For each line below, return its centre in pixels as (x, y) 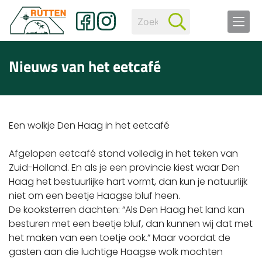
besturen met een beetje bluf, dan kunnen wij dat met (131, 224)
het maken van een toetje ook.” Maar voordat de (120, 238)
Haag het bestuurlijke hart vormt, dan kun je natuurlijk (128, 182)
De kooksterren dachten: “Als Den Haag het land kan (127, 210)
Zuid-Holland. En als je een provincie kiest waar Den (124, 168)
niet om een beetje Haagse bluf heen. (94, 196)
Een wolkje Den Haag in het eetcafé (89, 125)
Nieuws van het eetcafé (85, 66)
